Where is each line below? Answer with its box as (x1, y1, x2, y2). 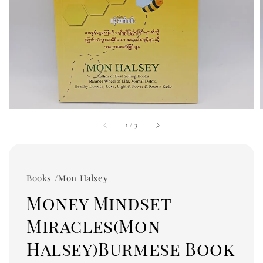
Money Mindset (26, 191, 171, 215)
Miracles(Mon (26, 214, 161, 238)
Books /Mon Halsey (26, 172, 109, 184)
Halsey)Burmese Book (26, 237, 235, 261)
